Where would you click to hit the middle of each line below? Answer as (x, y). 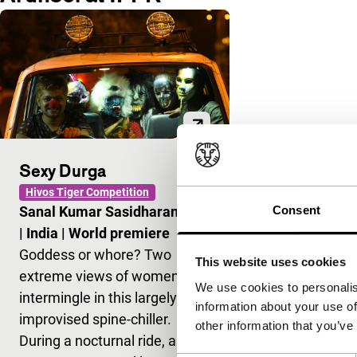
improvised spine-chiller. (95, 319)
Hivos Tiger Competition (87, 192)
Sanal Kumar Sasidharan (100, 211)
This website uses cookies (270, 262)
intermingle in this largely (98, 297)
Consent (296, 210)
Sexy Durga (63, 170)
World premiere (119, 233)
